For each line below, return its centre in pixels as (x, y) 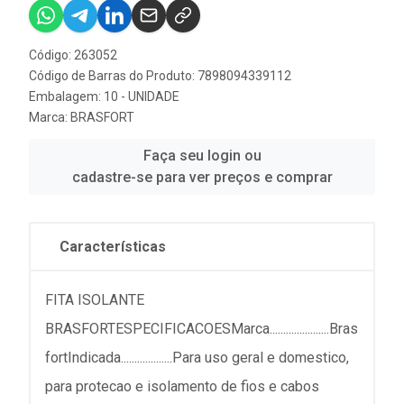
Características (113, 247)
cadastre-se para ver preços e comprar (202, 178)
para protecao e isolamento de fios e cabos (182, 387)
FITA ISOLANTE (95, 300)
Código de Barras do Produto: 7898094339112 (160, 76)
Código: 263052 (73, 55)
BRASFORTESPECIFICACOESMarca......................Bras (202, 329)
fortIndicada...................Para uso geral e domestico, (197, 358)
